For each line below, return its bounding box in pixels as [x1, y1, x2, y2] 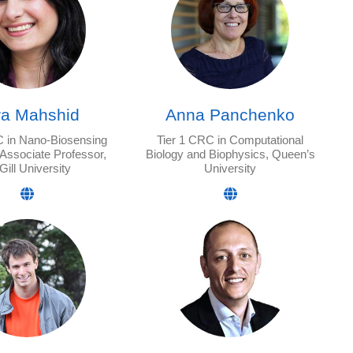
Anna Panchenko [165, 106, 295, 124]
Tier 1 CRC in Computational [157, 134, 303, 147]
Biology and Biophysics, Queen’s [145, 148, 315, 161]
